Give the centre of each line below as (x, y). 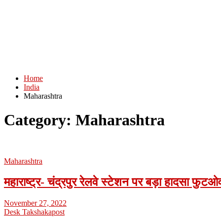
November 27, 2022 (35, 203)
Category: (40, 120)
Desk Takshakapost (34, 212)
